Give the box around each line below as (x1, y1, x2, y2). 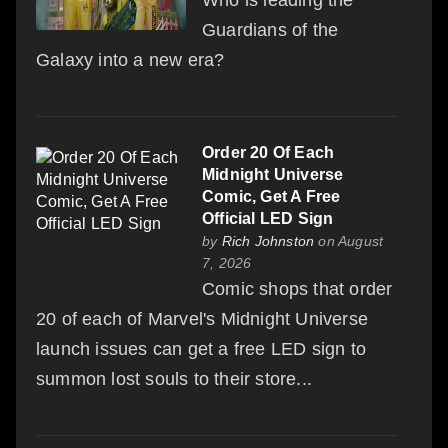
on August (314, 233, 384, 250)
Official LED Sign (202, 210, 334, 228)
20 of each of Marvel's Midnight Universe (36, 309, 369, 330)
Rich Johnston (221, 233, 315, 250)
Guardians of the (202, 20, 339, 41)
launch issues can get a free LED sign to (36, 339, 367, 360)
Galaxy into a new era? (36, 50, 225, 71)
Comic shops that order (202, 279, 393, 300)
